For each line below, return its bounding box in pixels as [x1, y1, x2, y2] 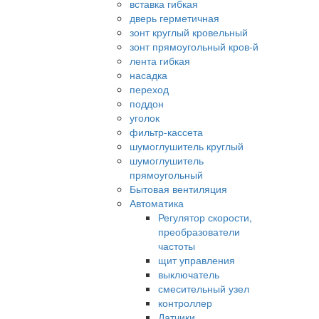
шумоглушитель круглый [130, 139, 244, 154]
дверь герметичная [130, 11, 219, 26]
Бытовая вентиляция [130, 182, 227, 197]
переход [130, 82, 169, 97]
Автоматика [130, 196, 184, 211]
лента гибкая [130, 53, 190, 68]
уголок [130, 110, 159, 125]
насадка [130, 68, 167, 83]
